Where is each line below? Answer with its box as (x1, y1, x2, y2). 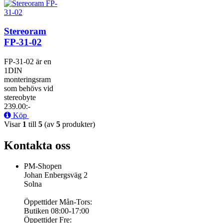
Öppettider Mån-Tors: (24, 198, 92, 207)
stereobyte (4, 93, 36, 102)
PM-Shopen (24, 162, 62, 171)
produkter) (60, 119, 95, 128)
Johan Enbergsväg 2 (24, 171, 88, 180)
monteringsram (4, 75, 51, 84)
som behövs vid (4, 84, 53, 93)
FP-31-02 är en (4, 57, 51, 66)
